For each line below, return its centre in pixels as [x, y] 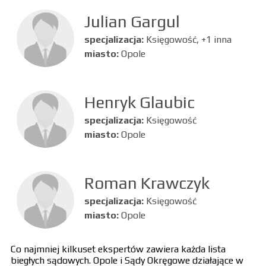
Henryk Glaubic [139, 102]
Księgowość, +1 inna [189, 39]
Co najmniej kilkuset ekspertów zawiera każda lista [118, 249]
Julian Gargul [132, 21]
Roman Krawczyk [147, 183]
